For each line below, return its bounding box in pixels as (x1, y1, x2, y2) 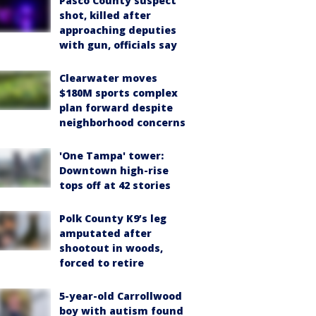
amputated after (59, 226, 152, 240)
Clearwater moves (59, 71, 157, 85)
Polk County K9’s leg (59, 211, 166, 225)
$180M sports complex (59, 85, 178, 99)
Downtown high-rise (59, 163, 169, 177)
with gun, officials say (59, 37, 177, 51)
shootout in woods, (59, 241, 163, 255)
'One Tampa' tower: (59, 148, 164, 162)
